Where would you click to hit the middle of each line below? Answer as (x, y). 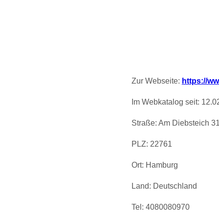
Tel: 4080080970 (160, 207)
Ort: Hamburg (154, 165)
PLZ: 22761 (152, 144)
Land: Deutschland (164, 186)
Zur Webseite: (156, 81)
